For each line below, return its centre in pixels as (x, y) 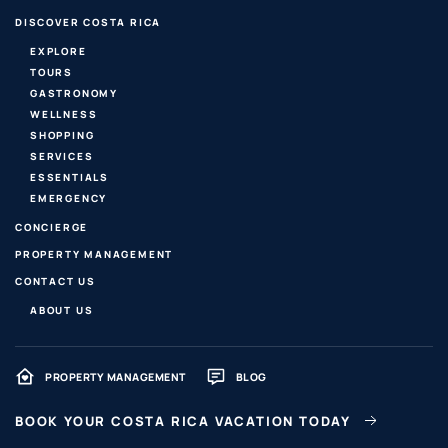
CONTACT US (55, 280)
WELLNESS (64, 113)
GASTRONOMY (74, 92)
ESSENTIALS (69, 176)
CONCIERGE (52, 226)
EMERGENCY (69, 197)
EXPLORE (58, 50)
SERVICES (62, 155)
